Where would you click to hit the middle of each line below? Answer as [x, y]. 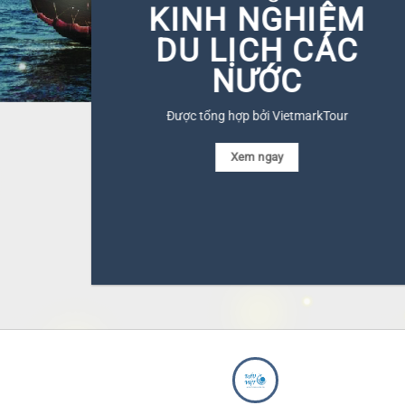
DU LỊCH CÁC [257, 51]
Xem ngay [257, 156]
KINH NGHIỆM [257, 20]
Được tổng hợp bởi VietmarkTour [257, 117]
